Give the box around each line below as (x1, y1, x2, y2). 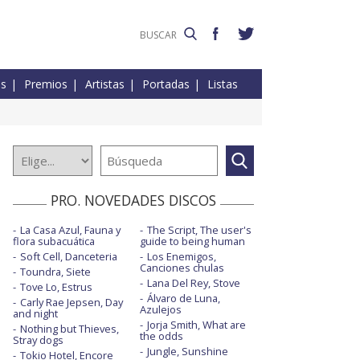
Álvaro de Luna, (146, 291, 220, 306)
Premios (24, 76, 67, 92)
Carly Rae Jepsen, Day (20, 295, 123, 310)
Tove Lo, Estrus (20, 280, 92, 295)
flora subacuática (13, 234, 95, 249)
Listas (207, 76, 238, 92)
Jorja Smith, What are (146, 317, 246, 333)
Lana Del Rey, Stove (146, 276, 240, 291)
